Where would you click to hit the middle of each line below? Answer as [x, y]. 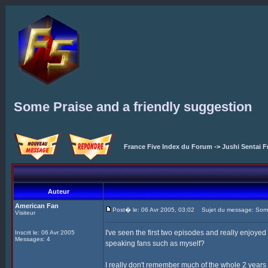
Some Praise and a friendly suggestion [133, 107]
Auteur [58, 191]
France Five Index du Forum [168, 147]
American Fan [37, 206]
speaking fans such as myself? [155, 243]
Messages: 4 [33, 239]
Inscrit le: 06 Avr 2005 [45, 232]
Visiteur [25, 213]
